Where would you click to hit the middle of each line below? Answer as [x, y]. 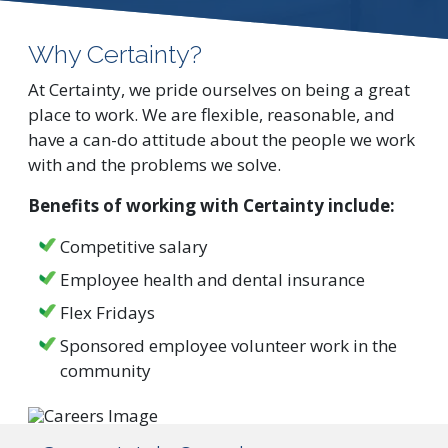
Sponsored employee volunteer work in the [228, 345]
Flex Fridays [107, 312]
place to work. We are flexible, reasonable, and [211, 114]
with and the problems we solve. [154, 164]
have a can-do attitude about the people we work [221, 139]
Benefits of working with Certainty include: [211, 205]
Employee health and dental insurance [212, 279]
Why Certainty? [115, 54]
